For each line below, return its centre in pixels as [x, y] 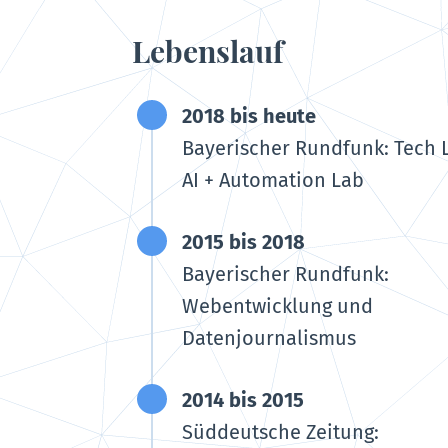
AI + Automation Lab [273, 180]
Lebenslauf [208, 51]
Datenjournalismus [269, 338]
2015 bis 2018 [243, 242]
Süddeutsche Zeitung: [280, 432]
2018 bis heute [249, 116]
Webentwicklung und [277, 306]
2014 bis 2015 [243, 400]
